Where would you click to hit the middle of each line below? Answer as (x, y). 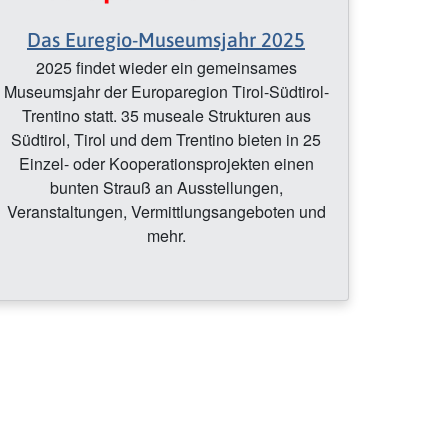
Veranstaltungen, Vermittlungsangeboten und (166, 212)
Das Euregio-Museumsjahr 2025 (166, 40)
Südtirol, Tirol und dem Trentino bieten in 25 (166, 140)
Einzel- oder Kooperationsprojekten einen (166, 164)
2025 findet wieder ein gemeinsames (166, 68)
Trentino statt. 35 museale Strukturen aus (166, 116)
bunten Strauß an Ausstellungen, (166, 188)
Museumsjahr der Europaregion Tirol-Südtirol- (166, 92)
